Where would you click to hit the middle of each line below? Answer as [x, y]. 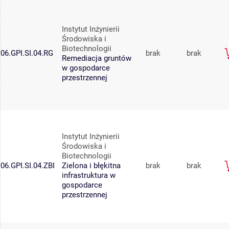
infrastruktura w [89, 176]
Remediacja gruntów [97, 59]
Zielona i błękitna [91, 166]
